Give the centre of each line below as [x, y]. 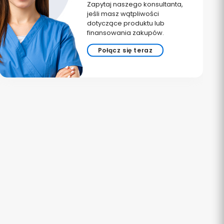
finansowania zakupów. [125, 32]
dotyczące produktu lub [125, 23]
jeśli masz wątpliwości [123, 13]
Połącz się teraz [125, 50]
